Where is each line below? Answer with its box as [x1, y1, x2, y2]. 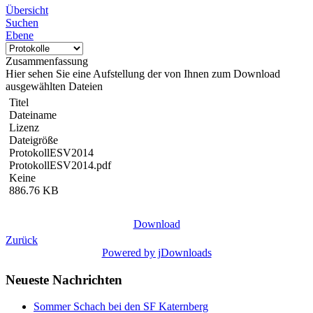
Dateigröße [9, 134, 58, 146]
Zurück [6, 234, 38, 246]
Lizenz [9, 122, 39, 133]
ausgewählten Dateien [6, 80, 103, 92]
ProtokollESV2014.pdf [9, 159, 111, 171]
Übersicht [6, 4, 48, 16]
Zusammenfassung [6, 55, 88, 67]
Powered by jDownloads [101, 247, 212, 259]
